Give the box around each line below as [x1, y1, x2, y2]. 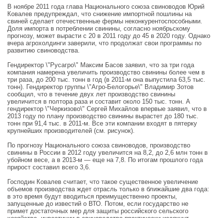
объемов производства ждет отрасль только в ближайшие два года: [7, 185, 209, 193]
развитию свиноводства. [7, 46, 82, 54]
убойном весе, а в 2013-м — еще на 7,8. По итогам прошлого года [7, 156, 203, 163]
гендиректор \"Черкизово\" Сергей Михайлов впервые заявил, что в [7, 105, 207, 112]
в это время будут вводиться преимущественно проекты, [7, 192, 177, 200]
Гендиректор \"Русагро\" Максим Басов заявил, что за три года [7, 61, 194, 69]
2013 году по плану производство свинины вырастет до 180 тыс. [7, 112, 199, 120]
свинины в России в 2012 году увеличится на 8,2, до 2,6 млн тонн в [7, 148, 208, 156]
